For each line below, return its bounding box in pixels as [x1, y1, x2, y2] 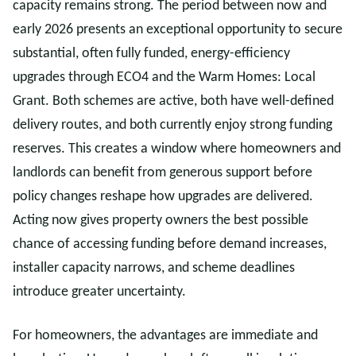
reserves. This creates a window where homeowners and [13, 141, 341, 157]
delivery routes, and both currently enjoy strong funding [13, 118, 332, 133]
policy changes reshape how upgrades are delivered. [13, 189, 313, 204]
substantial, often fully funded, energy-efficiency [13, 46, 290, 61]
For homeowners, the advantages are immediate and [13, 328, 318, 343]
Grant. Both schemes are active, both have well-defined [13, 94, 334, 109]
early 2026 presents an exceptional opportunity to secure [13, 22, 342, 37]
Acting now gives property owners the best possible [13, 213, 308, 228]
